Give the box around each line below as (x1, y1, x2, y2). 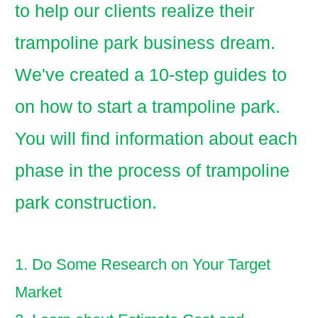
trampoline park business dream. (15, 33, 275, 53)
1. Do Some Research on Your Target (15, 256, 270, 273)
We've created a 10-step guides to (15, 65, 287, 84)
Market (15, 283, 62, 301)
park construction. (15, 192, 157, 212)
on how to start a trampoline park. (15, 97, 280, 116)
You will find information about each (15, 128, 297, 148)
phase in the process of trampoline (15, 160, 290, 180)
